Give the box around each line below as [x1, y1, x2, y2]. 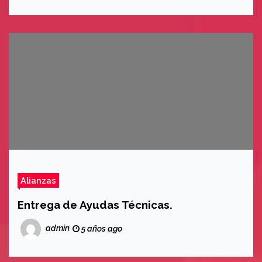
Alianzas [20, 175, 56, 185]
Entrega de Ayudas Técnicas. [18, 198, 173, 211]
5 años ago [80, 224, 122, 233]
